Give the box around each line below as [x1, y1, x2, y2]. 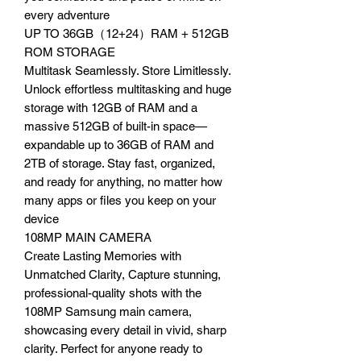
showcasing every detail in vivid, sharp [24, 322, 226, 337]
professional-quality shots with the [24, 285, 201, 300]
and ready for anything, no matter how [24, 174, 222, 189]
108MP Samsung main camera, [24, 304, 192, 318]
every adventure [24, 7, 110, 22]
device [24, 211, 59, 226]
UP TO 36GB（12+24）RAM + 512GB [24, 26, 229, 40]
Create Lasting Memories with [24, 248, 181, 263]
